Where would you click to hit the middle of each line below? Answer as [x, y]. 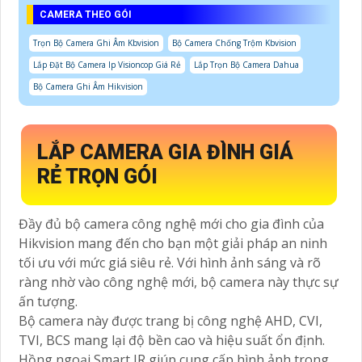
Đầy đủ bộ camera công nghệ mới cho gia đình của [171, 223]
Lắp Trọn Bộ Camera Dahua [246, 64]
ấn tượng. [48, 301]
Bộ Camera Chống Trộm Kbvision [234, 42]
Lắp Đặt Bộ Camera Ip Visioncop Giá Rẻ [107, 64]
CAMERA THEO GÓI [86, 14]
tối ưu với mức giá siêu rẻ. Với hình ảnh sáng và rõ [170, 262]
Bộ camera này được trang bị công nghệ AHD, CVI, [170, 320]
